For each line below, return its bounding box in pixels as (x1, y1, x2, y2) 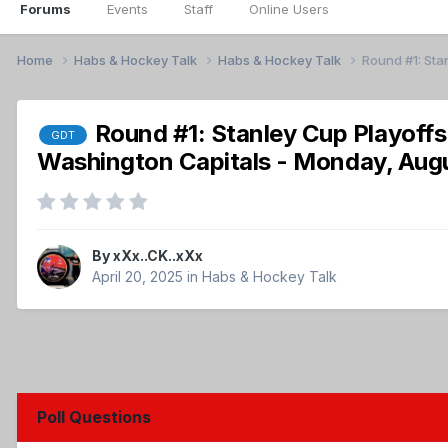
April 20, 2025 (92, 268, 183, 286)
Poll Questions (37, 407, 159, 428)
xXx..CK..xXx (113, 247, 203, 265)
